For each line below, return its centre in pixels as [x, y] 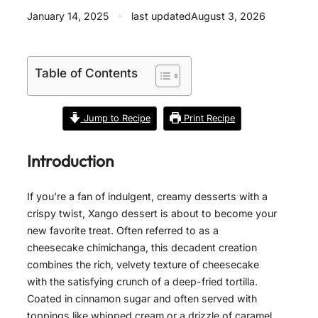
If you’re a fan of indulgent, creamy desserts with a [147, 197]
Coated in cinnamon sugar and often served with [142, 299]
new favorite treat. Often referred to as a [123, 231]
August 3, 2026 [228, 16]
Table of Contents [86, 73]
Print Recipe [208, 118]
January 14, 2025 [68, 16]
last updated [161, 16]
